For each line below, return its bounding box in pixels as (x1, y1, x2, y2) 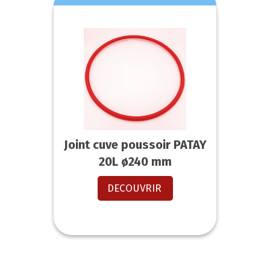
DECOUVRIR (107, 182, 162, 195)
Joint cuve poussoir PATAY (63, 137, 207, 152)
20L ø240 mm (98, 154, 172, 169)
